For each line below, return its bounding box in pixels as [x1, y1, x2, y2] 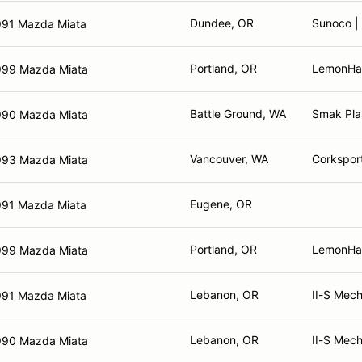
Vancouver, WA [190, 152, 268, 166]
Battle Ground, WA [190, 107, 286, 120]
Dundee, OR [190, 16, 254, 30]
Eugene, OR [190, 197, 252, 211]
